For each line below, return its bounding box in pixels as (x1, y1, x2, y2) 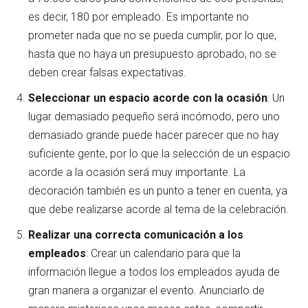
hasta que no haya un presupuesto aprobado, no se (28, 47, 276, 61)
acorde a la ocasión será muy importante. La (28, 166, 245, 179)
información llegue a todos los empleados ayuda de (28, 265, 280, 279)
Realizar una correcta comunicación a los (28, 228, 243, 242)
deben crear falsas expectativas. (28, 66, 186, 80)
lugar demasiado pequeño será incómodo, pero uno (28, 110, 280, 124)
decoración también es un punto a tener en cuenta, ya (28, 184, 287, 198)
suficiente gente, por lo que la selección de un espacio (28, 147, 290, 161)
